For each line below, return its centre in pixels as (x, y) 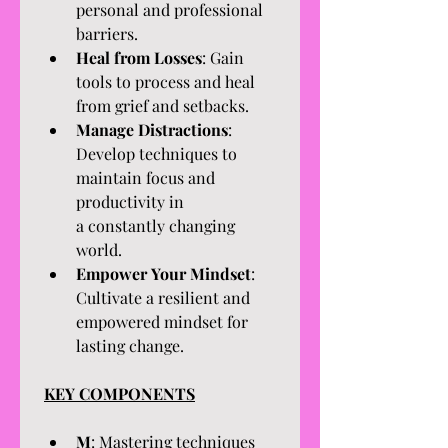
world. (99, 249)
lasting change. (130, 345)
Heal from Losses (139, 57)
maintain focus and (145, 177)
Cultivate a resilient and (163, 297)
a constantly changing (155, 225)
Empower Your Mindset (163, 273)
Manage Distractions (152, 129)
